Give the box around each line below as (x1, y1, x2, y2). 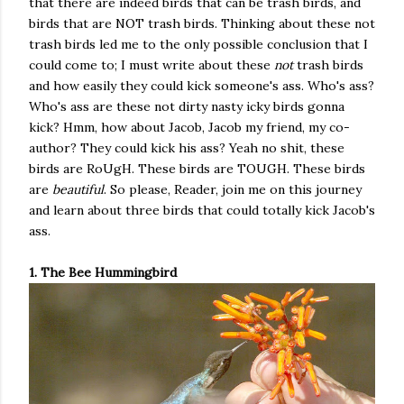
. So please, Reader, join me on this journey (104, 181, 362, 197)
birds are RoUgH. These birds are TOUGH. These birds (29, 161, 365, 177)
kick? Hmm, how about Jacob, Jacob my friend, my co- (29, 119, 350, 135)
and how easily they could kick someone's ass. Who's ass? (29, 78, 374, 94)
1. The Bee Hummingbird (29, 264, 177, 280)
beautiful (52, 181, 104, 197)
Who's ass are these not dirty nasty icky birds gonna (29, 98, 344, 115)
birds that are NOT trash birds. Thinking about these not (29, 15, 375, 32)
